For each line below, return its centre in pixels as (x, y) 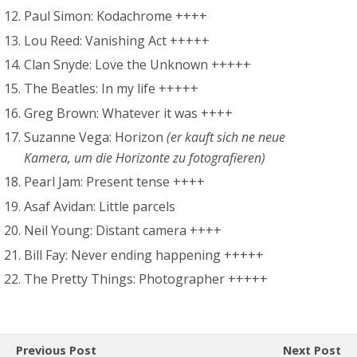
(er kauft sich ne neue (226, 137)
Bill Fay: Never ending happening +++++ (144, 255)
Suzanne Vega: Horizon (96, 137)
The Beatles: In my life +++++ (112, 89)
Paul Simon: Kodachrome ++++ (116, 16)
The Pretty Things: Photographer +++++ (146, 279)
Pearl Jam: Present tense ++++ (115, 182)
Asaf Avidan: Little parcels (100, 206)
